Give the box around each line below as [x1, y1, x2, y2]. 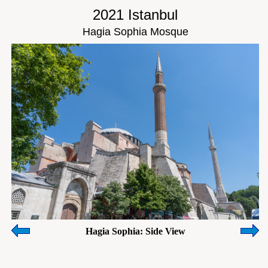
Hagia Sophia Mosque [82, 26, 188, 38]
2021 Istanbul [93, 7, 178, 23]
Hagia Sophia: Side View [85, 226, 185, 236]
